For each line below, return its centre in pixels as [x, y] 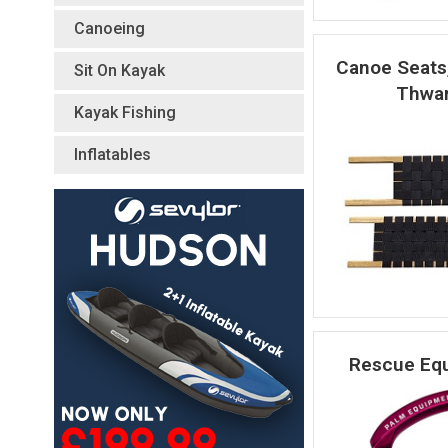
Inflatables [112, 154]
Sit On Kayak [119, 70]
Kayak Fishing [124, 112]
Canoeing [109, 28]
